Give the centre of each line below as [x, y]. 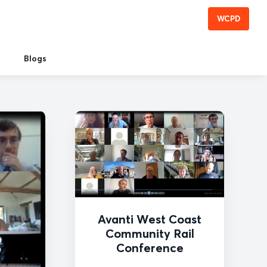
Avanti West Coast [150, 219]
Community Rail [150, 233]
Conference [150, 247]
